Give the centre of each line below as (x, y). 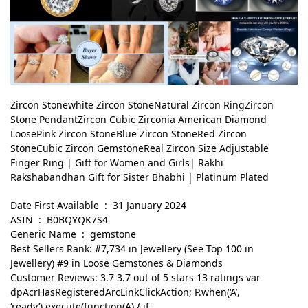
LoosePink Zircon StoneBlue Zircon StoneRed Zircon (129, 134)
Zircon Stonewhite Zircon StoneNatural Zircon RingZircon (142, 105)
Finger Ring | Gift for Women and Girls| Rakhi (117, 163)
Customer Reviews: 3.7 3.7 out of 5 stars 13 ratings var (135, 277)
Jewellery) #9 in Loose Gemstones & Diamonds (117, 263)
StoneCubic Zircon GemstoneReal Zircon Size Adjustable (140, 148)
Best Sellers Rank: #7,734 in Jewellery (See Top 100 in (132, 248)
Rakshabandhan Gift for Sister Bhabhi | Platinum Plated (140, 177)
